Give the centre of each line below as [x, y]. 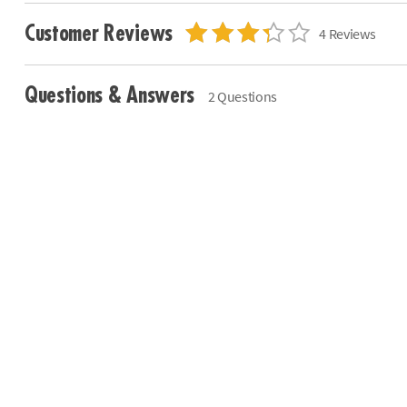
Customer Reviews [101, 34]
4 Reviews [347, 34]
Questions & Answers [112, 95]
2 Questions [243, 97]
